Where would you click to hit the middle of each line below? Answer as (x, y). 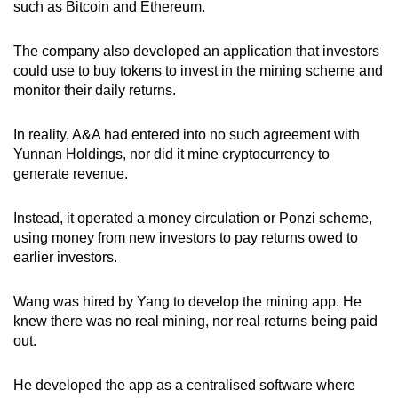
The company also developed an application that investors (196, 51)
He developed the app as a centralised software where (184, 385)
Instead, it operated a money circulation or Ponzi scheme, (193, 218)
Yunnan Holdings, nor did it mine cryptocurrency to (171, 154)
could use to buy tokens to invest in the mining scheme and (198, 70)
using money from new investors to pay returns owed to (186, 237)
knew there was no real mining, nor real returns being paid (195, 321)
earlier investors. (65, 257)
